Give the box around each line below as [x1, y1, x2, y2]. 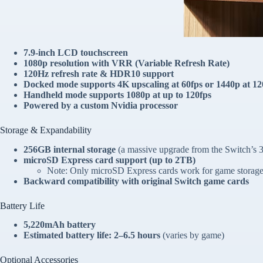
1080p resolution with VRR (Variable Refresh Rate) [23, 58, 230, 68]
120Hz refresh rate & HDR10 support [23, 68, 174, 79]
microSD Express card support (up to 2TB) [23, 154, 195, 165]
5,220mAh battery [23, 220, 96, 230]
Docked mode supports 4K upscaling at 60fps [23, 79, 203, 89]
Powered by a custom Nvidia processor [23, 100, 178, 110]
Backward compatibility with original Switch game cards [23, 176, 249, 186]
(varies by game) [160, 230, 224, 241]
